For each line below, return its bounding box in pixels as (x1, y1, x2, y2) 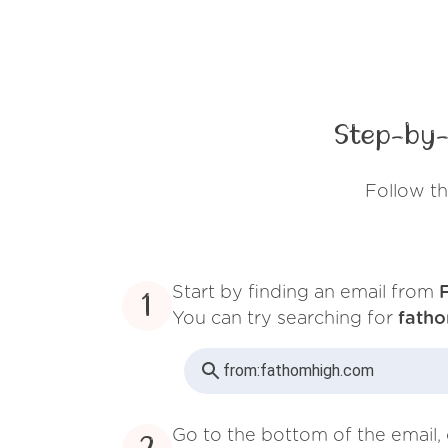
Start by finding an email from (172, 283, 439, 302)
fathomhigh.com (260, 361, 374, 381)
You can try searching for (172, 309, 398, 328)
